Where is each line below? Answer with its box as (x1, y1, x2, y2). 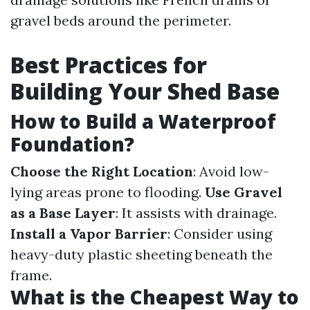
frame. (10, 266, 52, 284)
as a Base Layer (10, 204, 116, 221)
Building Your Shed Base (10, 76, 280, 106)
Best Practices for (10, 50, 207, 80)
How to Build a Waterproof (10, 108, 276, 134)
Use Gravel (205, 183, 282, 201)
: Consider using (167, 225, 272, 242)
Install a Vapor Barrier (10, 225, 167, 242)
